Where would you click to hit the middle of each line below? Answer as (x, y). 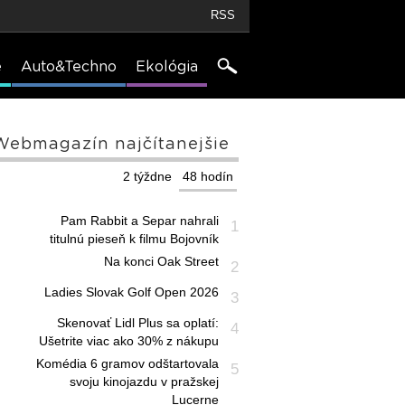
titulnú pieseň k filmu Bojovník (134, 239)
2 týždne (147, 176)
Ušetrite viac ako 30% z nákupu (128, 341)
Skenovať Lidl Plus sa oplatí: (137, 323)
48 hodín (207, 176)
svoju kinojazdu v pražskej (144, 381)
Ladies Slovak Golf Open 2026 (131, 292)
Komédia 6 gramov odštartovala (127, 363)
